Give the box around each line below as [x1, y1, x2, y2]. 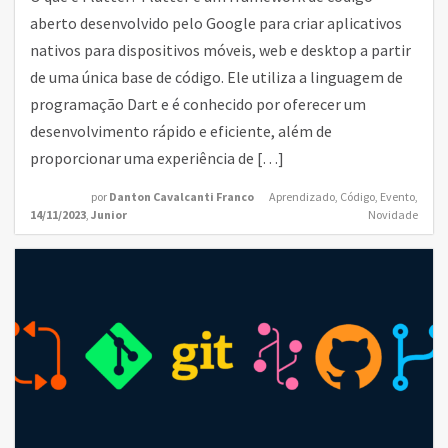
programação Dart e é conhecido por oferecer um [30, 94, 366, 114]
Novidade [368, 207, 418, 222]
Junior [91, 207, 127, 222]
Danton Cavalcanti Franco [109, 189, 254, 204]
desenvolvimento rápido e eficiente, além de [30, 121, 332, 141]
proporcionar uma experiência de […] [30, 148, 284, 168]
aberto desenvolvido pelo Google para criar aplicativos [30, 13, 402, 33]
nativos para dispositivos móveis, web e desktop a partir [30, 40, 411, 60]
